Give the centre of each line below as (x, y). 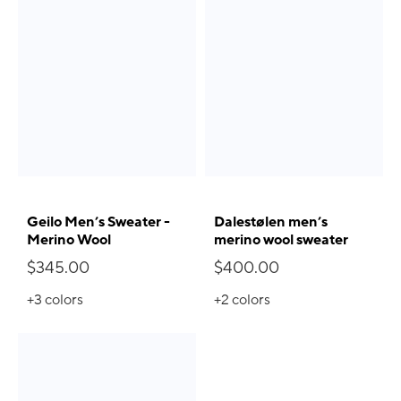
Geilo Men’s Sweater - (98, 222)
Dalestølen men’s (271, 222)
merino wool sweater (281, 240)
